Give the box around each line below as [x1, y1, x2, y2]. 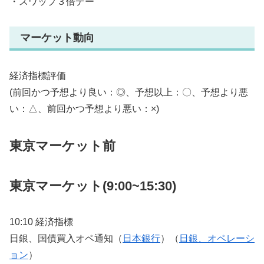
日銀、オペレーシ [179, 233, 255, 244]
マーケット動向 [20, 31, 94, 44]
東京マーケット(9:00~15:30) [9, 178, 176, 193]
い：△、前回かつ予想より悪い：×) [9, 103, 159, 114]
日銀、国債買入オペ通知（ [9, 233, 123, 244]
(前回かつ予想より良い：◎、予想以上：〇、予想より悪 [9, 87, 248, 97]
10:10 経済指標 [9, 217, 73, 227]
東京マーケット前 [9, 138, 115, 153]
